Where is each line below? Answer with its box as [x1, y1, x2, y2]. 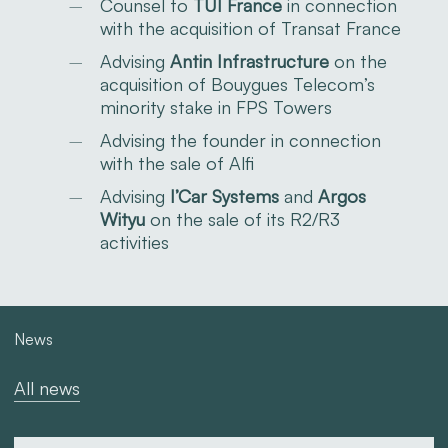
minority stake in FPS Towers [99, 95, 332, 118]
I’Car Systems [169, 184, 279, 207]
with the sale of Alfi [99, 151, 254, 174]
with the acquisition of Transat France [99, 16, 401, 39]
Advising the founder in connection [99, 128, 381, 151]
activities [99, 230, 169, 253]
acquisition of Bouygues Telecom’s [99, 72, 375, 95]
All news [13, 376, 80, 399]
